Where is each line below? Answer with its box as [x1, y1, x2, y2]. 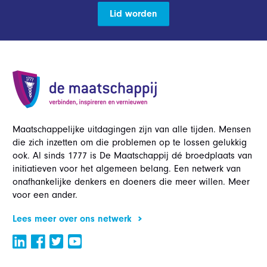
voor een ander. [13, 190, 77, 200]
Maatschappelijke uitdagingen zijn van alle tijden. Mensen [13, 124, 251, 135]
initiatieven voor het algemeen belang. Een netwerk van [13, 163, 241, 174]
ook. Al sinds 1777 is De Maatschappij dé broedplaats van [13, 150, 252, 161]
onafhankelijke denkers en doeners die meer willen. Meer [13, 176, 250, 187]
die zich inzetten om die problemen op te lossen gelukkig [13, 137, 247, 148]
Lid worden [110, 8, 157, 19]
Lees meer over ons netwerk [13, 213, 132, 224]
